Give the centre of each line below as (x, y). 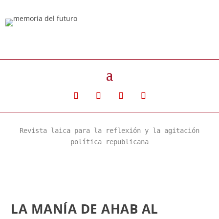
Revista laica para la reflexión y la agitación (109, 131)
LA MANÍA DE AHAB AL (85, 209)
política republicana (109, 142)
